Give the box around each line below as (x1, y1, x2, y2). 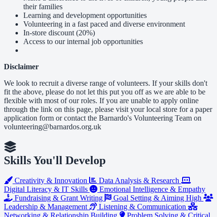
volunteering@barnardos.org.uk (4, 122, 101, 131)
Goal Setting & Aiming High (111, 194, 203, 202)
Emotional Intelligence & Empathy (97, 185, 205, 194)
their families (23, 2, 62, 11)
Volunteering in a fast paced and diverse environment (23, 19, 185, 28)
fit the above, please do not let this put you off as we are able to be (4, 87, 205, 96)
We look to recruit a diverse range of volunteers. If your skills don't (4, 78, 207, 87)
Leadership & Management (4, 202, 89, 211)
